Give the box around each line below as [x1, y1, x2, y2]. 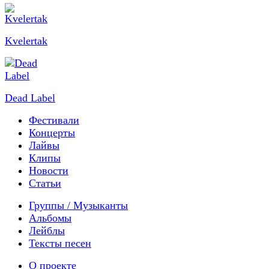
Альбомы [29, 211, 71, 224]
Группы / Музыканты [29, 199, 128, 211]
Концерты [29, 126, 75, 139]
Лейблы [29, 224, 65, 237]
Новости [29, 164, 68, 177]
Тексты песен [29, 237, 91, 249]
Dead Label [5, 91, 55, 104]
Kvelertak [5, 34, 47, 47]
